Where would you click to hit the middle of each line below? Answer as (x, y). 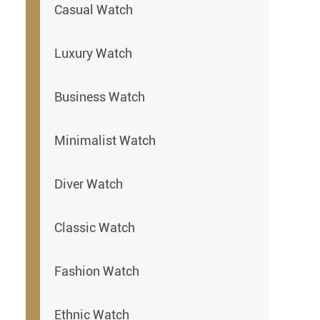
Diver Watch (89, 184)
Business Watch (100, 96)
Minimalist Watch (105, 140)
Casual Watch (94, 9)
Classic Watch (95, 227)
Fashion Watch (97, 271)
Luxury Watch (93, 53)
